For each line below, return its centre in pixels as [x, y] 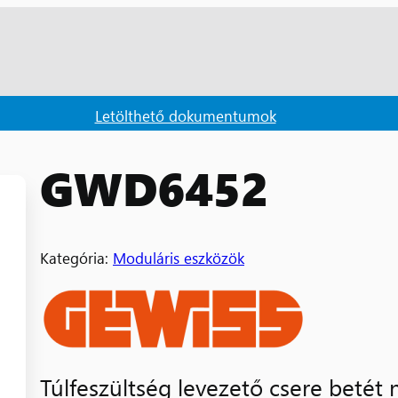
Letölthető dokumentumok [185, 115]
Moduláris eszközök [179, 257]
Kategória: [76, 257]
